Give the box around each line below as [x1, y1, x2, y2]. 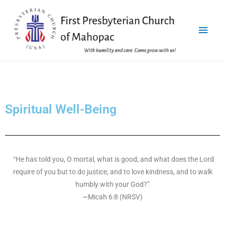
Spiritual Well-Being [5, 101, 117, 117]
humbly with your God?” [75, 180, 150, 188]
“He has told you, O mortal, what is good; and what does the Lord [11, 155, 214, 163]
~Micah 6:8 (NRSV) [82, 192, 143, 201]
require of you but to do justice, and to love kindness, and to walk [13, 167, 212, 176]
